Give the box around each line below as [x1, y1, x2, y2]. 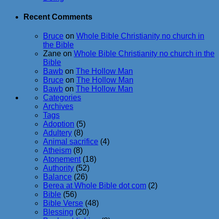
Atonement [43, 155, 81, 164]
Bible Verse [43, 199, 83, 208]
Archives [43, 102, 73, 111]
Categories [43, 93, 81, 102]
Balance [43, 173, 72, 181]
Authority [43, 164, 74, 173]
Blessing [43, 208, 73, 217]
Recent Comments [23, 13, 92, 22]
